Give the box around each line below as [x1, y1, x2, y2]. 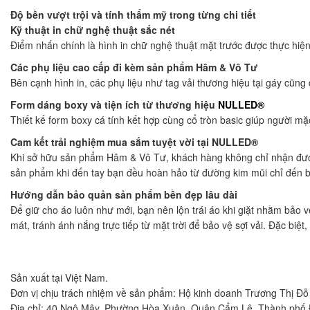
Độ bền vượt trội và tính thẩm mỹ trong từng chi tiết [10, 7, 256, 21]
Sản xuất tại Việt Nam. [10, 270, 108, 284]
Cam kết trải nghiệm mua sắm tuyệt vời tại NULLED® [10, 134, 258, 149]
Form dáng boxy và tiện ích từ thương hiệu [10, 97, 218, 111]
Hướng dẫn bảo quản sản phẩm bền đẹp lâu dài [10, 187, 237, 201]
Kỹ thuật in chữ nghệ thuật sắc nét [10, 22, 175, 37]
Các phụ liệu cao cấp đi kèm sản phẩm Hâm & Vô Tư [10, 60, 257, 74]
